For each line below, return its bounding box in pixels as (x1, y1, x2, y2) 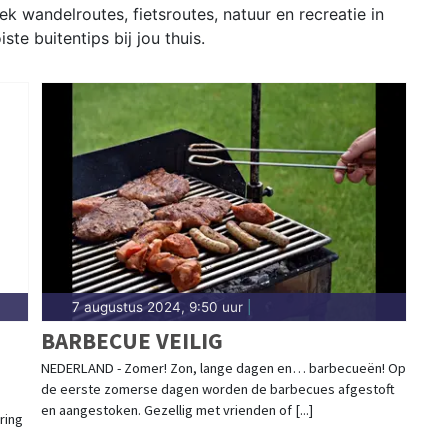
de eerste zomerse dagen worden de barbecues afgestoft (40, 380, 395, 399)
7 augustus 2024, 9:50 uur (71, 299, 243, 316)
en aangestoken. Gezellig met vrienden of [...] (40, 401, 313, 420)
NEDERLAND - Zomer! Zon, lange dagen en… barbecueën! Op (40, 359, 406, 378)
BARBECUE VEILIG (40, 326, 223, 356)
